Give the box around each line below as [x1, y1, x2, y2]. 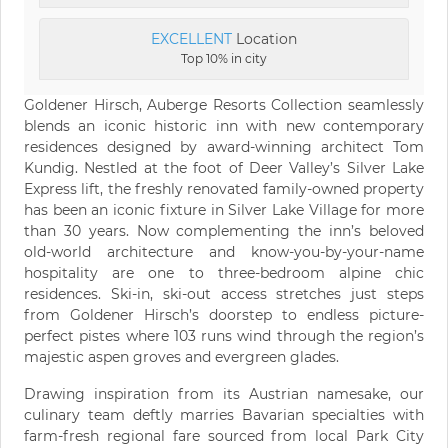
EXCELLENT [151, 29, 232, 48]
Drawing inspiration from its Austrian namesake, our [24, 384, 424, 403]
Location [232, 29, 297, 48]
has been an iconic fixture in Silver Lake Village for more [24, 200, 424, 219]
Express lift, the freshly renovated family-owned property [24, 179, 424, 198]
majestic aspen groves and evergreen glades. [24, 347, 339, 366]
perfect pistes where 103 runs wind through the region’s [24, 326, 424, 345]
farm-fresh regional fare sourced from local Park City [24, 426, 424, 445]
